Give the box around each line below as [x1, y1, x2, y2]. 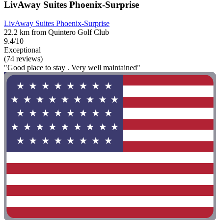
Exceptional [4, 46, 41, 55]
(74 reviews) [4, 55, 43, 63]
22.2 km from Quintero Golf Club [4, 28, 109, 37]
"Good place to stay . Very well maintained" [4, 63, 140, 72]
